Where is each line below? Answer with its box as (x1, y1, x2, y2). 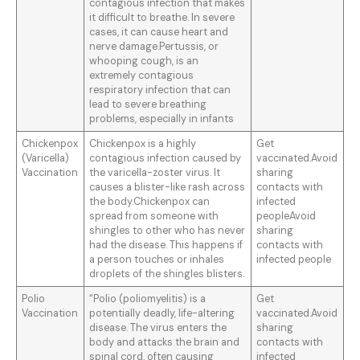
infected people (256, 253, 332, 267)
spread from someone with (89, 210, 219, 223)
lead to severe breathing (89, 98, 207, 112)
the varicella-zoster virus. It (89, 166, 221, 180)
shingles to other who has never (89, 224, 246, 238)
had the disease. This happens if (89, 239, 243, 252)
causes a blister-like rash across (89, 181, 246, 194)
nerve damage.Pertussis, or (89, 40, 219, 54)
